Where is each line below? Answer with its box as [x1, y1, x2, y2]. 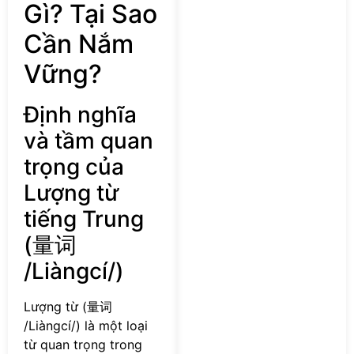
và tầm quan [24, 126, 153, 154]
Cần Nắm [24, 28, 134, 59]
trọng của [24, 153, 124, 180]
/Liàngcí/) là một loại [24, 317, 148, 333]
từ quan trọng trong [24, 336, 142, 352]
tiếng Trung [24, 205, 144, 232]
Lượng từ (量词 [24, 298, 112, 314]
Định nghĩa [24, 100, 137, 128]
